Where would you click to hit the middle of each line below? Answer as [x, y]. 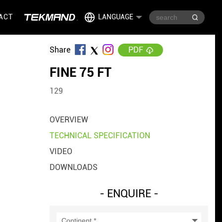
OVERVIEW [69, 120]
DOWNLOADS [74, 167]
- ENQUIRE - [129, 194]
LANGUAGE [115, 17]
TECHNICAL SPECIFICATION [100, 136]
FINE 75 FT [81, 73]
